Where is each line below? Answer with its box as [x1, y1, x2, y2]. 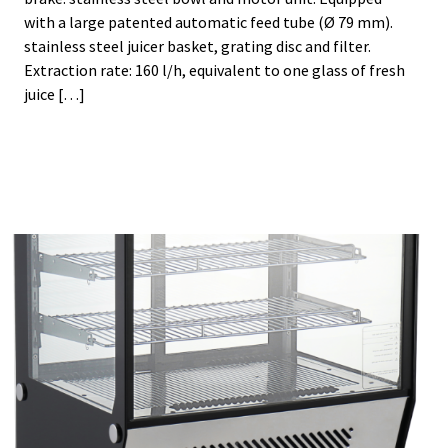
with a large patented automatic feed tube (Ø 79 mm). [24, 12, 393, 33]
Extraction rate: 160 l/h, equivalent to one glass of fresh [24, 60, 405, 81]
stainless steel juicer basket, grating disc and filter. [24, 36, 371, 57]
